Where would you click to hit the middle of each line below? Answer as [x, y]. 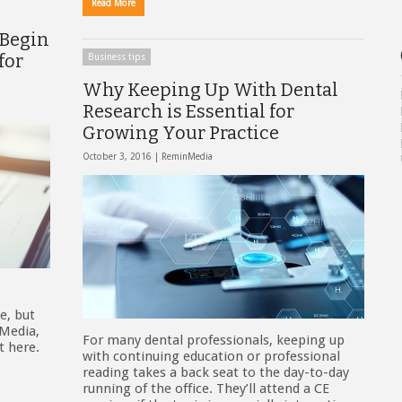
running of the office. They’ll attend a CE [206, 389]
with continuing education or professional [211, 356]
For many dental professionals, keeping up [214, 340]
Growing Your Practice [181, 133]
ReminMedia [187, 157]
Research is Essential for [188, 111]
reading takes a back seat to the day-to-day [216, 372]
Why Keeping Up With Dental [210, 90]
